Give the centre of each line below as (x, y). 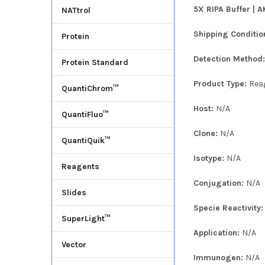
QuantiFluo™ (85, 115)
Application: (218, 232)
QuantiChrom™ (90, 89)
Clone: (207, 133)
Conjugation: (220, 183)
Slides (74, 193)
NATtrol (76, 11)
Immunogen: (220, 257)
